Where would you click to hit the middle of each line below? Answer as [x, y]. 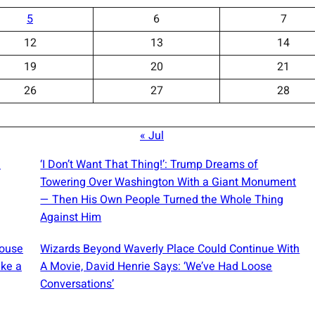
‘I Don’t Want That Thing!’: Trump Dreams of [149, 164]
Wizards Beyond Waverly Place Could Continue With [170, 249]
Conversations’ [77, 284]
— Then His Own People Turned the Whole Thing [162, 199]
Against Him [71, 217]
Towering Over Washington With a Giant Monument [168, 182]
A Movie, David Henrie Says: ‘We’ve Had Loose [156, 266]
